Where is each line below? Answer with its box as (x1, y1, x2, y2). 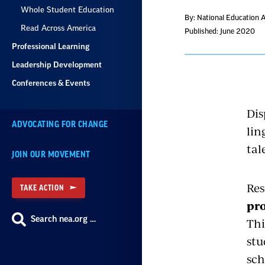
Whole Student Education (21, 6, 114, 14)
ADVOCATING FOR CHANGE (12, 120, 108, 129)
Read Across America (21, 24, 96, 32)
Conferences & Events (12, 79, 90, 87)
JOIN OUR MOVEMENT (12, 150, 91, 159)
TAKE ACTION (20, 184, 64, 192)
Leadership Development (12, 61, 102, 69)
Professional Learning (12, 43, 89, 50)
